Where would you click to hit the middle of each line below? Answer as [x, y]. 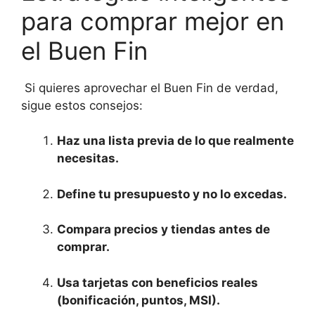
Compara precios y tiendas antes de [163, 229]
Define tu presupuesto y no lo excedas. [172, 194]
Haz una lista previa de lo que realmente [175, 141]
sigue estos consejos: [82, 105]
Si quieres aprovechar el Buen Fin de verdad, [150, 88]
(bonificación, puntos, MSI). [139, 300]
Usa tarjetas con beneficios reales [157, 282]
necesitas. [88, 158]
